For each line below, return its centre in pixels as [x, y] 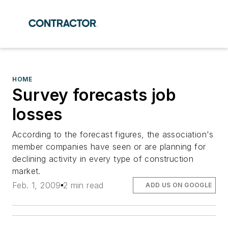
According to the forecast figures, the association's [113, 134]
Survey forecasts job [94, 95]
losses [37, 114]
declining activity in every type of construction [103, 159]
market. [26, 171]
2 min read [83, 186]
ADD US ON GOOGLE [179, 185]
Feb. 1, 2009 [37, 186]
